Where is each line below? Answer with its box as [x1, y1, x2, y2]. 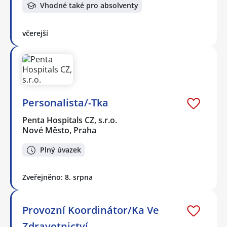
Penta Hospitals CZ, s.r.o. [22, 114, 118, 126]
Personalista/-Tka [22, 95, 108, 109]
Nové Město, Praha [22, 124, 96, 136]
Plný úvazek [40, 145, 81, 155]
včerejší [22, 28, 48, 38]
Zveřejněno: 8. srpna [22, 172, 93, 182]
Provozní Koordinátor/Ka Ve [22, 203, 159, 217]
